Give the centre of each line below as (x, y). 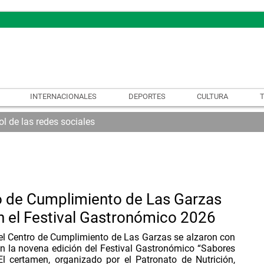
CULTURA (213, 96)
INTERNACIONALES (63, 96)
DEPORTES (147, 96)
